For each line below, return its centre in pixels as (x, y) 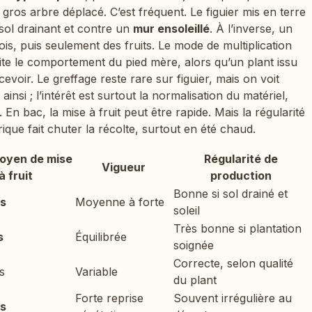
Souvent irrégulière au (233, 298)
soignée (194, 245)
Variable (96, 271)
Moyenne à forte (120, 202)
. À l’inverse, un (251, 29)
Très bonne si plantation (237, 228)
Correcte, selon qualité (233, 263)
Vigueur (124, 167)
